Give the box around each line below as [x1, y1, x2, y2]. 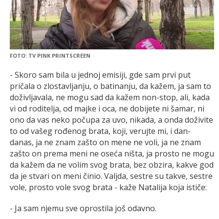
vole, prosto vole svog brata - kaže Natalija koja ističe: [10, 181, 207, 193]
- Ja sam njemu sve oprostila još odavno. [10, 202, 156, 214]
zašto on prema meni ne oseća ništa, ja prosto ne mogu [10, 148, 214, 159]
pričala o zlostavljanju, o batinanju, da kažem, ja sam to [10, 80, 211, 91]
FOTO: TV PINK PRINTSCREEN [10, 51, 90, 59]
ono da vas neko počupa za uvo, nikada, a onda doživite [10, 114, 213, 125]
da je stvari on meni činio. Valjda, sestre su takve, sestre [10, 170, 213, 181]
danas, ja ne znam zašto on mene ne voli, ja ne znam [10, 136, 201, 148]
